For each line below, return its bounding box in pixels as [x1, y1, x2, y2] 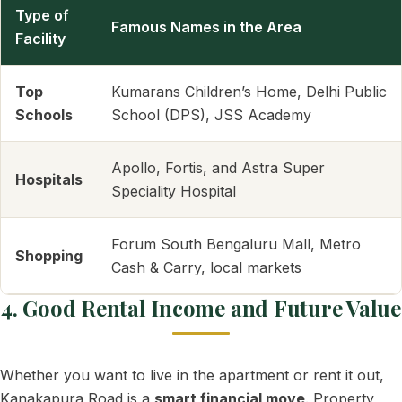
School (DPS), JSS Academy [111, 106, 311, 124]
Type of [15, 6, 69, 24]
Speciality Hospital [111, 182, 236, 200]
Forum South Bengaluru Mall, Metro [111, 235, 361, 253]
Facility [15, 30, 66, 48]
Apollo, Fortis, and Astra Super [111, 159, 325, 177]
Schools [15, 106, 73, 124]
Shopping [15, 247, 83, 265]
